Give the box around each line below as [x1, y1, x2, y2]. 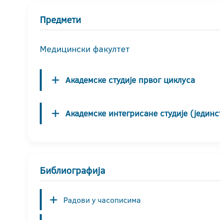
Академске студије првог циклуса [65, 74, 195, 85]
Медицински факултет [40, 43, 130, 55]
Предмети [40, 13, 81, 27]
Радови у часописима [63, 194, 141, 205]
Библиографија [40, 164, 105, 177]
